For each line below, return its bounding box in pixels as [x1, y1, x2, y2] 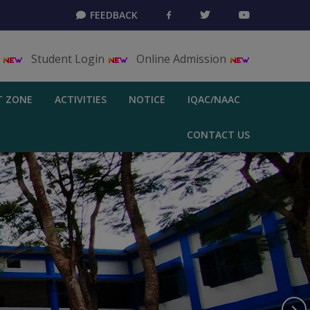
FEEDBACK [87, 8, 138, 21]
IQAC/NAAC [188, 93, 240, 106]
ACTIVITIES [55, 93, 107, 106]
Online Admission [136, 51, 229, 66]
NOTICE [129, 93, 165, 106]
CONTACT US [187, 128, 250, 141]
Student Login [31, 51, 107, 66]
